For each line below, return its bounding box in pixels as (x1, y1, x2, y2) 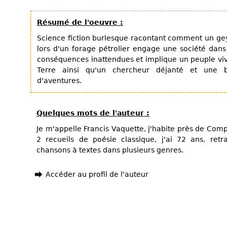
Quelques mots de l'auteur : (36, 109, 149, 117)
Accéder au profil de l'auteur (46, 170, 148, 178)
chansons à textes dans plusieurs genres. (36, 146, 183, 154)
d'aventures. (37, 77, 82, 85)
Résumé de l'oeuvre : (37, 18, 123, 26)
